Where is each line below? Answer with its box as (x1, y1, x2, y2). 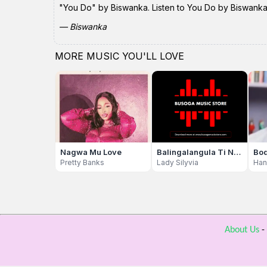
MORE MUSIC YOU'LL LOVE (55, 50, 184, 62)
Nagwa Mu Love (60, 147, 122, 157)
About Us (224, 225, 259, 235)
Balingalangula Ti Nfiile (234, 147, 241, 157)
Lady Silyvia (157, 158, 198, 167)
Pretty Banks (60, 158, 104, 167)
